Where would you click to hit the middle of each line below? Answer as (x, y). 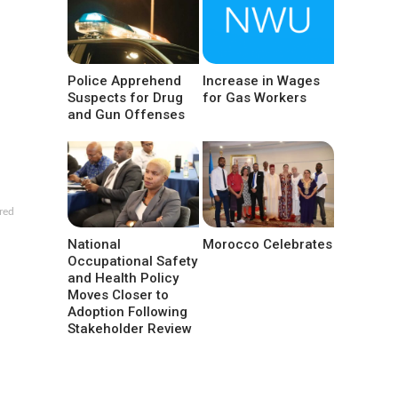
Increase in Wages (262, 80)
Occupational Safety (132, 261)
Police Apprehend (124, 80)
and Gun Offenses (126, 114)
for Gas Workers (255, 97)
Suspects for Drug (125, 97)
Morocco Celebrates (268, 244)
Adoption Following (127, 311)
